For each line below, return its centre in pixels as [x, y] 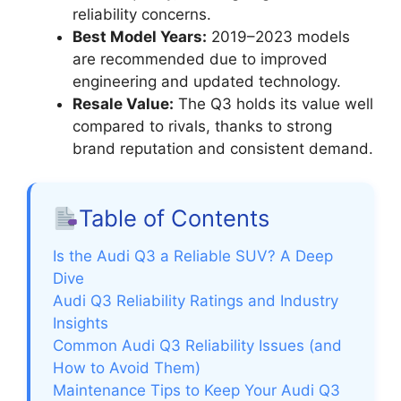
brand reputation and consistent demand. [223, 148]
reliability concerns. [142, 14]
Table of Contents [175, 218]
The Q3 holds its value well [273, 103]
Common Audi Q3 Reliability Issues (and [197, 346]
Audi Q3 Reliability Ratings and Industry [196, 301]
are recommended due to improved [200, 59]
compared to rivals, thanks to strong [202, 126]
